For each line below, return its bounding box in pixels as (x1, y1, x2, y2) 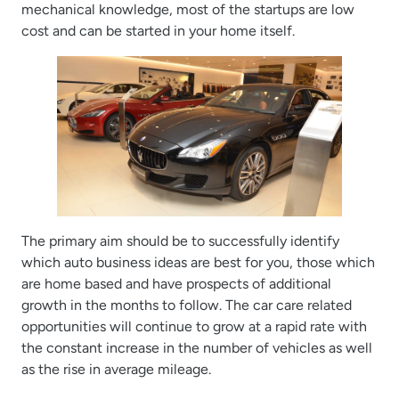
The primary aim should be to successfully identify (21, 232, 339, 249)
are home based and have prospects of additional (21, 274, 331, 292)
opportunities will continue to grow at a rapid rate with (21, 317, 367, 335)
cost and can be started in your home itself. (21, 21, 295, 39)
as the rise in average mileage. (21, 360, 211, 378)
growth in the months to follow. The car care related (21, 296, 352, 313)
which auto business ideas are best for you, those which (21, 253, 375, 271)
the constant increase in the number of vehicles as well (21, 338, 372, 356)
